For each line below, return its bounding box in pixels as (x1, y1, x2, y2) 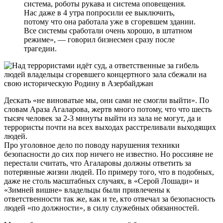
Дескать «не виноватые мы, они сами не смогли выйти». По (4, 96, 209, 105)
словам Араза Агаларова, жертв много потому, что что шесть (4, 105, 212, 113)
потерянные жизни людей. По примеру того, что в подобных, (4, 167, 214, 176)
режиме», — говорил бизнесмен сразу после (24, 35, 175, 44)
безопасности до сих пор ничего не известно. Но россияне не (4, 149, 213, 158)
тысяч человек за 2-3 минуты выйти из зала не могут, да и (4, 113, 201, 122)
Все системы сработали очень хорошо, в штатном (24, 26, 192, 35)
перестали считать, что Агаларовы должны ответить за (4, 158, 191, 167)
